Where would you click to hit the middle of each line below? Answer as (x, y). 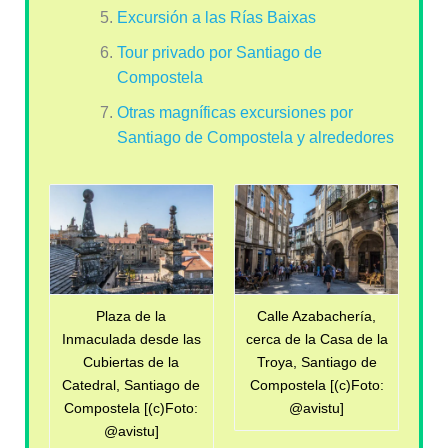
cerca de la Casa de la (316, 339)
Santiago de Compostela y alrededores (255, 138)
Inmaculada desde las (131, 339)
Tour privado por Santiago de (219, 53)
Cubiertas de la (131, 362)
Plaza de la (131, 316)
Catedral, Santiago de (131, 385)
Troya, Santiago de (316, 362)
